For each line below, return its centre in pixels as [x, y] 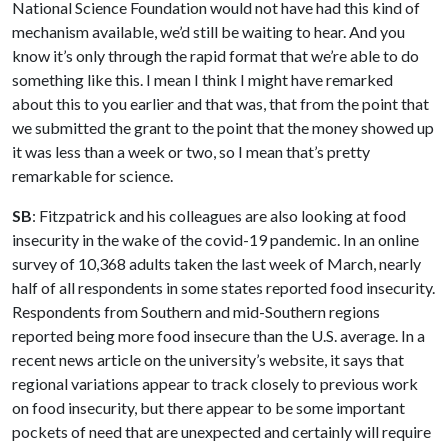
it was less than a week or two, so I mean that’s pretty [191, 152]
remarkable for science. [92, 176]
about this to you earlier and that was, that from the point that [220, 104]
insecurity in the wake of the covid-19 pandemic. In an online [215, 240]
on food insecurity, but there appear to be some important [208, 408]
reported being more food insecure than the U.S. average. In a [218, 336]
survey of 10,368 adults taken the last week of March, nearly [216, 264]
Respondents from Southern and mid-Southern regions [196, 312]
